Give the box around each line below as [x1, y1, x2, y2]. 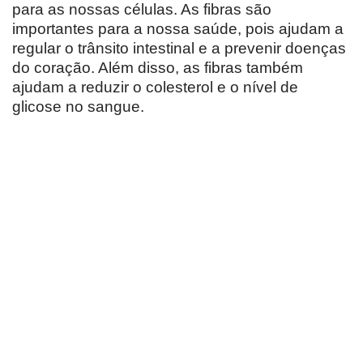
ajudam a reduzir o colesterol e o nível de [12, 79, 298, 96]
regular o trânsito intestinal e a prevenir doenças [12, 40, 346, 58]
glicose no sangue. [12, 98, 144, 116]
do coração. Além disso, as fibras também [12, 59, 303, 77]
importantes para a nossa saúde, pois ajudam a [12, 20, 344, 38]
